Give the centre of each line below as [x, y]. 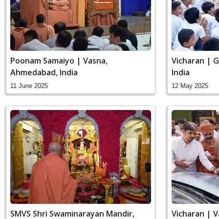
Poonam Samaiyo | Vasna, [59, 60]
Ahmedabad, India [44, 72]
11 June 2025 [29, 86]
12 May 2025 [190, 86]
